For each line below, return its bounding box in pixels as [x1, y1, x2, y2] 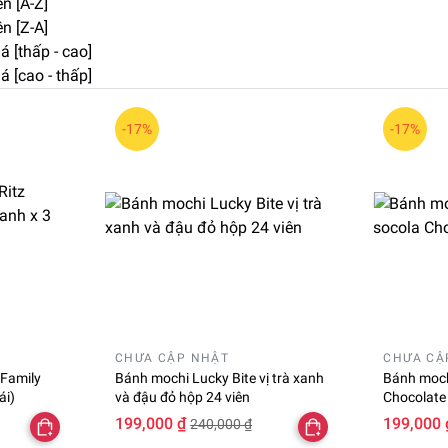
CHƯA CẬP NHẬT [115, 351, 230, 366]
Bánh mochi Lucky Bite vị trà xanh [115, 370, 325, 387]
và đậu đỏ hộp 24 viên [115, 389, 251, 406]
